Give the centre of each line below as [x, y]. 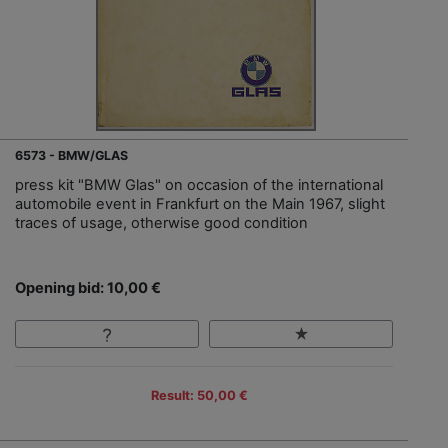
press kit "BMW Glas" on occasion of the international [199, 185]
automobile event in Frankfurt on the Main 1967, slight [200, 204]
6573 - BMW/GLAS [71, 156]
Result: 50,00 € [199, 396]
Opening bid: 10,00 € [88, 288]
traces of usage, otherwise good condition [161, 223]
